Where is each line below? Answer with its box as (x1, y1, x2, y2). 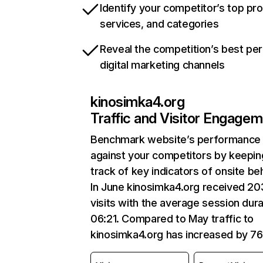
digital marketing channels (100, 59, 225, 71)
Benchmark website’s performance (90, 133, 261, 146)
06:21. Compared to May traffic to (90, 213, 254, 225)
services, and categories (100, 18, 219, 30)
